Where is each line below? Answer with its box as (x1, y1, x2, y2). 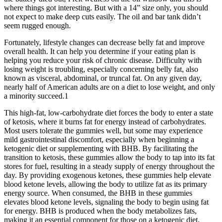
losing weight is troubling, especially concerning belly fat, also (4, 65, 198, 74)
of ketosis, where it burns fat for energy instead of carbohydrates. (4, 117, 206, 126)
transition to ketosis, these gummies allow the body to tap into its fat (4, 153, 215, 162)
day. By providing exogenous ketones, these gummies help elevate (4, 171, 211, 180)
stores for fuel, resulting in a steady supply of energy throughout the (4, 162, 215, 171)
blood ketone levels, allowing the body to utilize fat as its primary (4, 180, 207, 189)
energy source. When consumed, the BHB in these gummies (4, 189, 192, 198)
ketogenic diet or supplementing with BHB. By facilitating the (4, 144, 198, 153)
